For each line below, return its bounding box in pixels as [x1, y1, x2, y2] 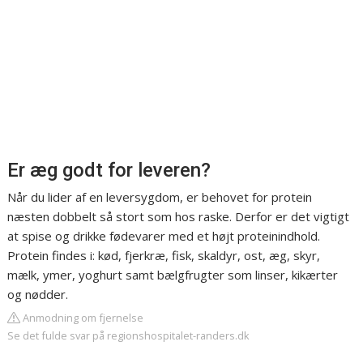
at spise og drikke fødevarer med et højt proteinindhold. [7, 228, 321, 244]
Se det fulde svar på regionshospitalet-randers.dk [7, 328, 250, 343]
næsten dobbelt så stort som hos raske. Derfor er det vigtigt [7, 208, 350, 224]
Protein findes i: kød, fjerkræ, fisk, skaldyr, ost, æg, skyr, [7, 247, 321, 263]
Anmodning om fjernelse [20, 310, 144, 325]
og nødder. [7, 286, 69, 302]
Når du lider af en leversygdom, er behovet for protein [7, 189, 313, 205]
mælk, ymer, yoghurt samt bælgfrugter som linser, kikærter [7, 267, 339, 283]
